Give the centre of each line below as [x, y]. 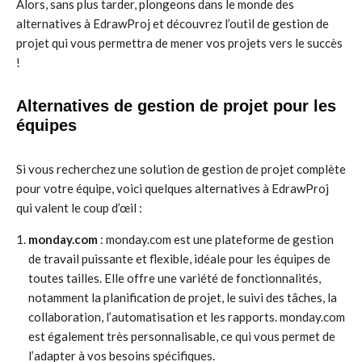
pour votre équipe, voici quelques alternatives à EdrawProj [173, 188]
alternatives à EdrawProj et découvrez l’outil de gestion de [173, 23]
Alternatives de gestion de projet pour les [176, 106]
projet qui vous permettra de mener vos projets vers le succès [179, 43]
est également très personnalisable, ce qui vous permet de [182, 336]
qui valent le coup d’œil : [79, 208]
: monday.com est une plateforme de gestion [216, 239]
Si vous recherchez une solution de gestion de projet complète [181, 169]
